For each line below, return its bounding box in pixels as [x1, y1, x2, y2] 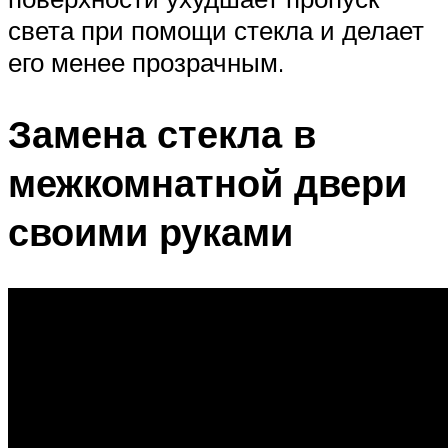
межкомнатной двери [8, 158, 407, 208]
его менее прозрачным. [8, 45, 284, 78]
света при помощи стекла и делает [8, 13, 424, 46]
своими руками [8, 207, 293, 257]
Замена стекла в [8, 109, 316, 159]
